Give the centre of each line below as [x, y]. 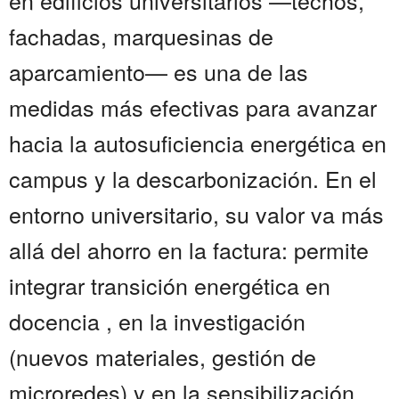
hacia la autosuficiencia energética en [198, 143]
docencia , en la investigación [157, 321]
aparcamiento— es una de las [159, 72]
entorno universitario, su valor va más [196, 214]
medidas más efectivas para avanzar [193, 107]
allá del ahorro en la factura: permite [189, 250]
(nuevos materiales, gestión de [163, 357]
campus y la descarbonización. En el [193, 179]
